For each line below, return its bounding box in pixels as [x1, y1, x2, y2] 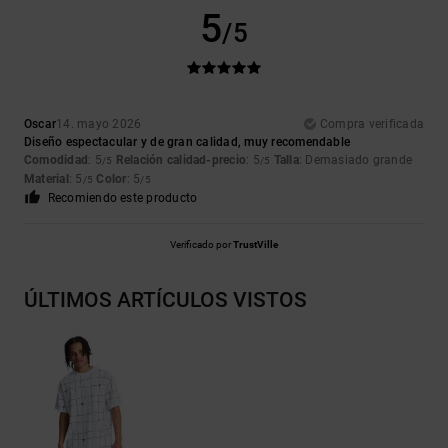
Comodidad [24, 153, 89, 168]
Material [24, 172, 69, 187]
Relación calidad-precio [115, 153, 247, 168]
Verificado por [170, 239, 233, 251]
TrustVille [233, 239, 278, 251]
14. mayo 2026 [56, 117, 142, 132]
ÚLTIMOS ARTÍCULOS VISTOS [24, 288, 307, 313]
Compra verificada [319, 117, 424, 132]
